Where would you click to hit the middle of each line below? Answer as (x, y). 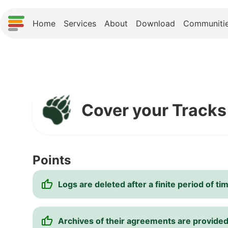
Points (52, 160)
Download (155, 23)
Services (80, 23)
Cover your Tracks (154, 110)
